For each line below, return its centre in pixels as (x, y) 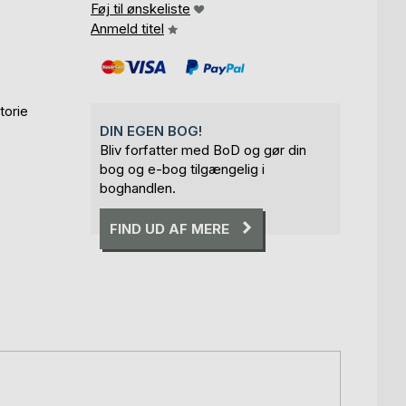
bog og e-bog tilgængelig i (182, 169)
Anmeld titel (127, 29)
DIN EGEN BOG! (151, 131)
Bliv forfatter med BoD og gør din (203, 150)
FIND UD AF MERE (169, 228)
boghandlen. (138, 188)
